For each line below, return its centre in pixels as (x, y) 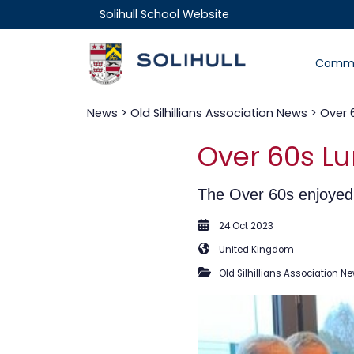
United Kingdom (256, 249)
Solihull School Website (164, 14)
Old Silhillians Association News (219, 113)
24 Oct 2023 (246, 226)
